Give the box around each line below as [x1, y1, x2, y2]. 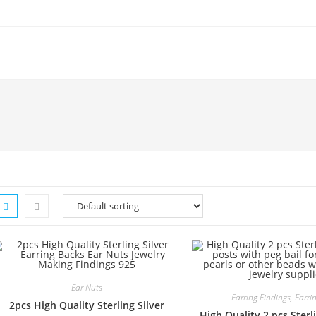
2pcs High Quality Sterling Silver [9, 298, 165, 312]
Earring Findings [231, 291, 291, 303]
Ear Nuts [71, 281, 103, 293]
